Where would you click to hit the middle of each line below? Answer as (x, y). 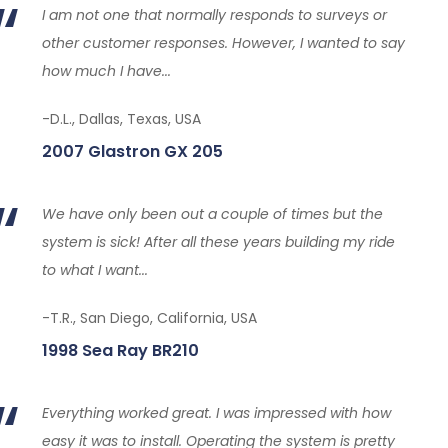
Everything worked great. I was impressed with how (216, 413)
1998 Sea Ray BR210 (120, 350)
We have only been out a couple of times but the (212, 214)
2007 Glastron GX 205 (132, 151)
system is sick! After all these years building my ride (218, 242)
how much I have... (106, 71)
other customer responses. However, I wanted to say (223, 43)
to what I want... (94, 270)
